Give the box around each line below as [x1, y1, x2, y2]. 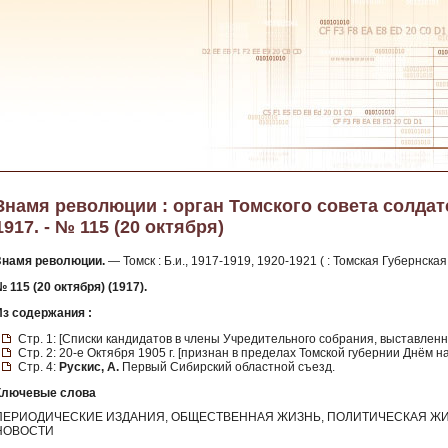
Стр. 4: [18, 360, 59, 374]
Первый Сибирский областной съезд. [119, 360, 335, 374]
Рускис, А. [59, 360, 119, 374]
